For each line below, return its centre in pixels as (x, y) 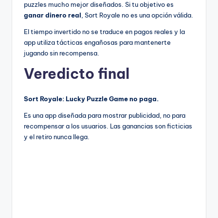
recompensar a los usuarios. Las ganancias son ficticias (108, 126)
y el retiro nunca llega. (57, 137)
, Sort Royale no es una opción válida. (137, 15)
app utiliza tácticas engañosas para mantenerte (97, 43)
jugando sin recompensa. (62, 53)
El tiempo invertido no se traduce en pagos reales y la (104, 32)
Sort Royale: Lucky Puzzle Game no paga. (91, 99)
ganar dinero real (53, 15)
